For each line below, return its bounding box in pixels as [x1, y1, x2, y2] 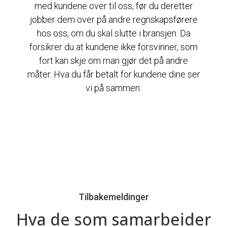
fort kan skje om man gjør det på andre [39, 55, 188, 66]
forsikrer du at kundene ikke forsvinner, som [29, 42, 198, 53]
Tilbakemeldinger [78, 192, 149, 203]
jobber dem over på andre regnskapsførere [29, 14, 198, 25]
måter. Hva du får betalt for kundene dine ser [27, 69, 200, 80]
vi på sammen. [86, 83, 141, 94]
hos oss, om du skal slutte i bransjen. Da [36, 28, 191, 39]
